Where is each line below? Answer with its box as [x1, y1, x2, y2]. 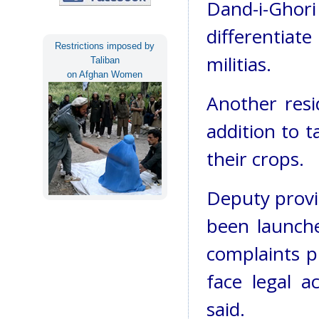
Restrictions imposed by [55, 40, 155, 51]
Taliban [90, 54, 120, 66]
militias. [206, 51, 271, 78]
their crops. [206, 146, 304, 172]
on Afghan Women [67, 68, 143, 80]
